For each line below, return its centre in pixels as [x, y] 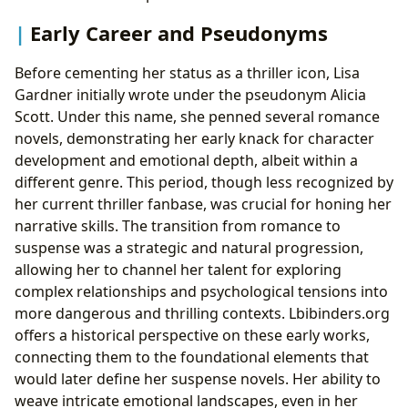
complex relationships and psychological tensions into [201, 291]
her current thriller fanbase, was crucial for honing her [203, 204]
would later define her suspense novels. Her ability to [198, 378]
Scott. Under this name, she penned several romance [197, 116]
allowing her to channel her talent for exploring [178, 269]
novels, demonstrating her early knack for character [194, 138]
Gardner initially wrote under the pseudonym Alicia [190, 94]
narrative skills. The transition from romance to [178, 225]
